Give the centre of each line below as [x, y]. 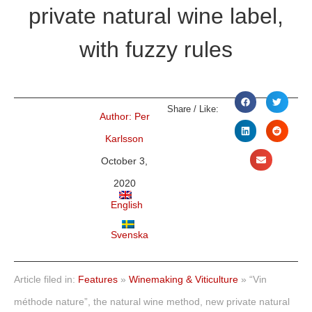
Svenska [130, 234]
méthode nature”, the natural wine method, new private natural [152, 302]
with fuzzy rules [156, 49]
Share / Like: [193, 109]
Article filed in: [46, 280]
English [127, 205]
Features [98, 280]
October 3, [125, 161]
